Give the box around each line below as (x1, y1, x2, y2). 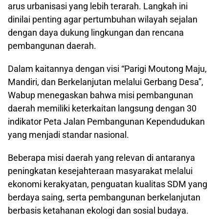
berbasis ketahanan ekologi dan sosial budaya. (8, 205, 189, 216)
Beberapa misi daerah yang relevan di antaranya (8, 152, 195, 163)
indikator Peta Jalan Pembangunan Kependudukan (8, 116, 205, 127)
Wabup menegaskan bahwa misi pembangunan (8, 89, 193, 100)
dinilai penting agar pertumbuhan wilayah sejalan (8, 14, 197, 24)
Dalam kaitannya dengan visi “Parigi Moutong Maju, (8, 63, 207, 74)
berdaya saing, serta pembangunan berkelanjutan (8, 192, 200, 202)
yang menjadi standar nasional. (8, 129, 129, 140)
